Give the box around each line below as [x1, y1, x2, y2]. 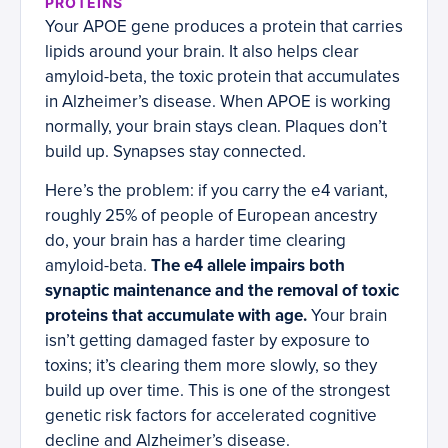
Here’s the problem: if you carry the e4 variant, [45, 180, 388, 202]
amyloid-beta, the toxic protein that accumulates [45, 66, 400, 88]
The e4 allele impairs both [151, 255, 345, 277]
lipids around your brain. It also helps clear [45, 41, 359, 63]
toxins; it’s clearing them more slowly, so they [45, 355, 377, 377]
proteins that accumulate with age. [45, 305, 307, 327]
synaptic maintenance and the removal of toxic [45, 280, 399, 302]
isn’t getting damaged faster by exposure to [45, 330, 370, 352]
